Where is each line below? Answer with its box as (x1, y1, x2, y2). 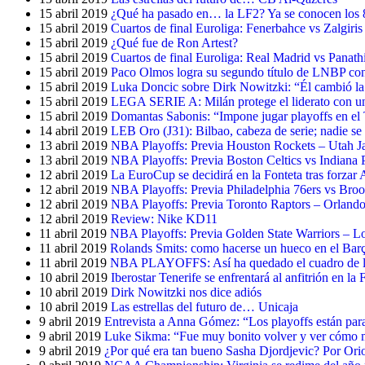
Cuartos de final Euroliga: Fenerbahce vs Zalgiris (111, 21, 363, 35)
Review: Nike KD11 (111, 212, 218, 226)
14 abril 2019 (39, 124, 108, 138)
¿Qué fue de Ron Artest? (111, 36, 238, 50)
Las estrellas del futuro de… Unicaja (111, 300, 298, 314)
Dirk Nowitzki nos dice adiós (111, 285, 262, 299)
